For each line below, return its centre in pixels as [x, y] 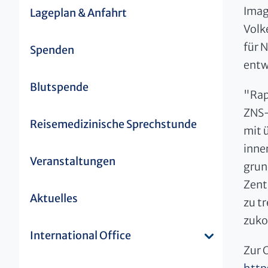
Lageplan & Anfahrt [78, 13]
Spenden [52, 50]
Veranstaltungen [73, 161]
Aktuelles [54, 198]
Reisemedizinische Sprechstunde [113, 124]
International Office [80, 235]
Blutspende [59, 87]
